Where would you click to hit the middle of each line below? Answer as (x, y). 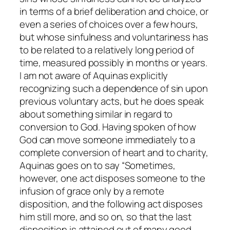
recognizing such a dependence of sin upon (114, 88)
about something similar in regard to (96, 114)
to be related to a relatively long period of (107, 50)
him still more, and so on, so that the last (106, 216)
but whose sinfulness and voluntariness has (114, 37)
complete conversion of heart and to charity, (114, 152)
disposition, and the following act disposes (111, 204)
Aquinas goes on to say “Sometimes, (98, 165)
